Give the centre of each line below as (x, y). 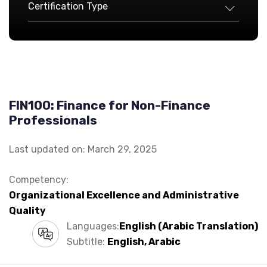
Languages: (93, 226)
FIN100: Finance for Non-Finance (110, 105)
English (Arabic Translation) (189, 226)
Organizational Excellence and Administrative (124, 195)
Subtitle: (87, 241)
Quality (27, 210)
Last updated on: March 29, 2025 (83, 149)
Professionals (53, 120)
